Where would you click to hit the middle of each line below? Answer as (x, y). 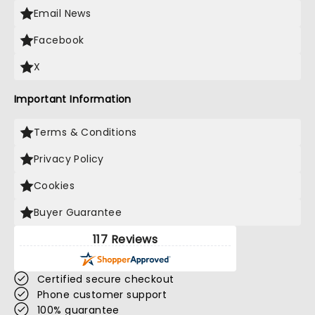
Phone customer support (102, 295)
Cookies (54, 186)
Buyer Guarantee (78, 212)
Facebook (59, 40)
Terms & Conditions (85, 132)
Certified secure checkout (106, 279)
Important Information (73, 99)
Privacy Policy (69, 159)
